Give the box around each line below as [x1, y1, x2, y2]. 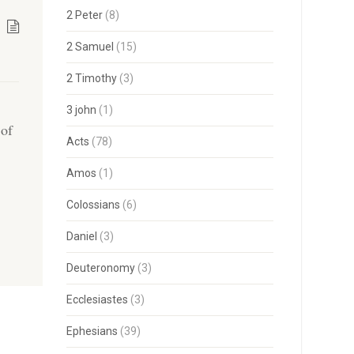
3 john [66, 104, 96, 116]
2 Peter [66, 9, 103, 21]
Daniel [66, 230, 97, 243]
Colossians [66, 198, 120, 211]
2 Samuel [66, 40, 114, 53]
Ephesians [66, 325, 118, 337]
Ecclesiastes [66, 293, 128, 306]
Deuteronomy [66, 262, 135, 274]
